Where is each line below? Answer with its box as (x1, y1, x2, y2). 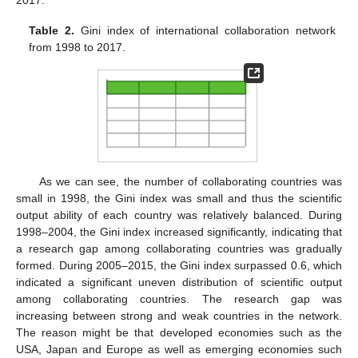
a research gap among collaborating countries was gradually (16, 241, 342, 255)
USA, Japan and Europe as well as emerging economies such (16, 342, 342, 356)
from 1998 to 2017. (29, 41, 126, 54)
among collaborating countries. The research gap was (16, 292, 342, 305)
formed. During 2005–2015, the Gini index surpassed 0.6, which (16, 258, 342, 272)
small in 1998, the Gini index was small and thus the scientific (16, 191, 342, 205)
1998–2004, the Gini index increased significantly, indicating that (16, 225, 342, 238)
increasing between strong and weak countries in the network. (16, 308, 342, 322)
